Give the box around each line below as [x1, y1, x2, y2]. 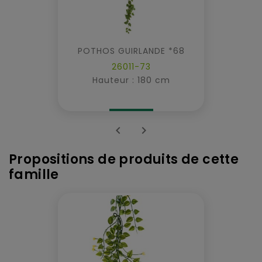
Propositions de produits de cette [9, 150, 239, 168]
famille [9, 165, 59, 184]
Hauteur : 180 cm [92, 74, 170, 86]
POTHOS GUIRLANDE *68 [77, 44, 185, 57]
